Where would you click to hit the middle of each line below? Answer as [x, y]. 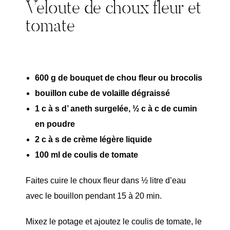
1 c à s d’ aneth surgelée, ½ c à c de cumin [116, 108]
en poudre [55, 124]
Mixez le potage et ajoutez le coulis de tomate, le [114, 221]
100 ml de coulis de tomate [87, 155]
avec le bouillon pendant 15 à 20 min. [94, 196]
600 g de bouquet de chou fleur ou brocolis [119, 78]
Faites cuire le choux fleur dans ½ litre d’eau [106, 180]
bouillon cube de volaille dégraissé [102, 93]
